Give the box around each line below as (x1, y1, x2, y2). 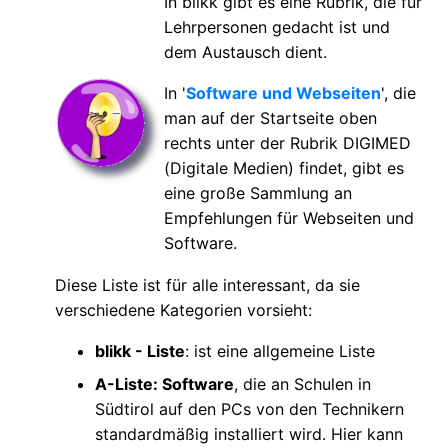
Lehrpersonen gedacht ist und (164, 16, 390, 37)
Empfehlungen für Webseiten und (164, 207, 414, 228)
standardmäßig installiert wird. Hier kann (95, 423, 403, 444)
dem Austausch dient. (164, 41, 327, 62)
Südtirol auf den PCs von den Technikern (95, 398, 404, 419)
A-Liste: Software (95, 373, 234, 394)
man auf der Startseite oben (164, 107, 377, 128)
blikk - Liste (95, 340, 185, 361)
